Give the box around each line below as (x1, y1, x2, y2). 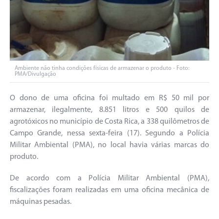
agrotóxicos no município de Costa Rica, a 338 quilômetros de (10, 118, 209, 126)
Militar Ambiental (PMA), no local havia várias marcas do (10, 141, 209, 149)
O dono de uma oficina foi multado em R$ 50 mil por (10, 94, 209, 102)
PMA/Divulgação (15, 71, 56, 77)
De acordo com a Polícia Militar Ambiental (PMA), (10, 175, 209, 182)
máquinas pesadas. (10, 198, 71, 206)
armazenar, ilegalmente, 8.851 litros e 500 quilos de (10, 106, 209, 114)
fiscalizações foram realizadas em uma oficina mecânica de (10, 186, 209, 194)
